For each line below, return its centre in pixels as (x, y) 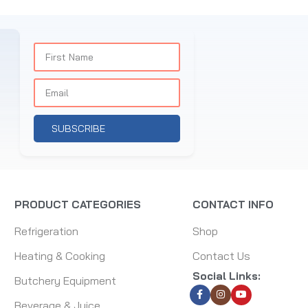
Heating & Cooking (60, 255)
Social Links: (226, 276)
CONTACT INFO (233, 204)
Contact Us (221, 255)
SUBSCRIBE (78, 128)
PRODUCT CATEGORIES (78, 204)
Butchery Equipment (66, 280)
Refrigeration (47, 231)
